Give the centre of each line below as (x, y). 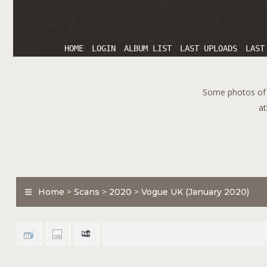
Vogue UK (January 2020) (195, 192)
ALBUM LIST (148, 48)
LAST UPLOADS (209, 48)
